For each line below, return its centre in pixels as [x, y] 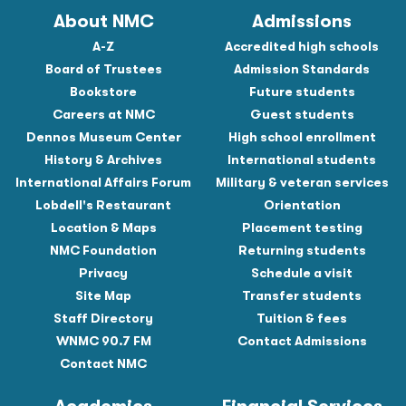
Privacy [104, 273]
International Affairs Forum [104, 183]
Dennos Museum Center [103, 137]
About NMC [103, 22]
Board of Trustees [103, 69]
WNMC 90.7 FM [103, 341]
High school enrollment [302, 137]
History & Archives [104, 160]
